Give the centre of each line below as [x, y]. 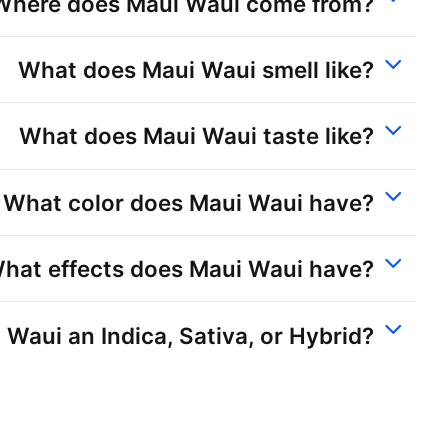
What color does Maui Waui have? [188, 202]
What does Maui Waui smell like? [196, 70]
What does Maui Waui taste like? [196, 136]
